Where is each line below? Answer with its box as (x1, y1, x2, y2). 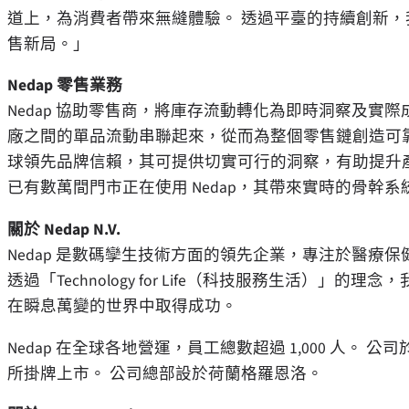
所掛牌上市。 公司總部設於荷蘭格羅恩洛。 (7, 362, 323, 385)
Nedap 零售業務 (7, 74, 122, 98)
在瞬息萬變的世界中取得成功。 (7, 295, 237, 319)
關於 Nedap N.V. (7, 218, 121, 242)
